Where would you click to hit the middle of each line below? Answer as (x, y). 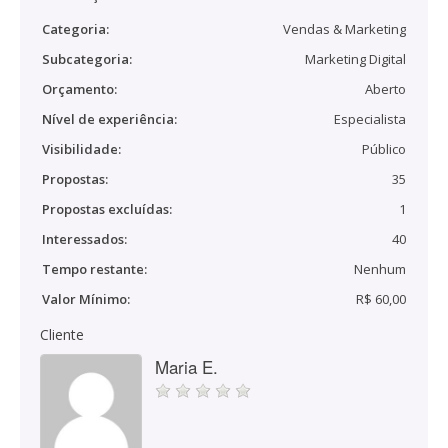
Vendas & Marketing (344, 29)
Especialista (370, 119)
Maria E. (186, 366)
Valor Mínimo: (86, 299)
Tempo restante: (94, 269)
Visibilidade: (81, 149)
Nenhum (380, 269)
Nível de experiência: (109, 119)
